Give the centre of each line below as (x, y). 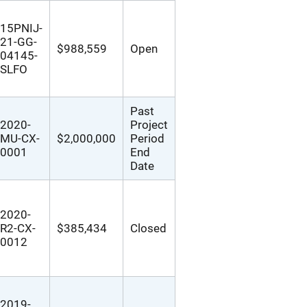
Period (147, 138)
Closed (148, 228)
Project (149, 125)
